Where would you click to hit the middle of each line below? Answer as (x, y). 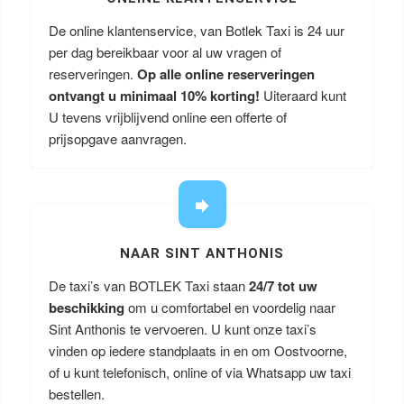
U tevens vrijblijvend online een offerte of (167, 117)
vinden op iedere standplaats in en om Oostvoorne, (197, 350)
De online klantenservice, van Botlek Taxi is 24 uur (196, 30)
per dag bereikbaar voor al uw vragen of (165, 52)
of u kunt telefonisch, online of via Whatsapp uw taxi (199, 372)
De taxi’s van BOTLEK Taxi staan (148, 285)
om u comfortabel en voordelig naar (230, 307)
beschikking (86, 308)
